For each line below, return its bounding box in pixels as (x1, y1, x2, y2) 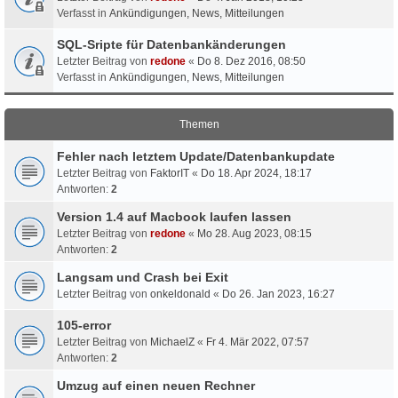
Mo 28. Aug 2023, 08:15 (197, 227, 312, 240)
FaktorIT (150, 166, 189, 179)
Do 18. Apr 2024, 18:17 (201, 166, 312, 179)
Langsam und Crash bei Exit (57, 269, 228, 284)
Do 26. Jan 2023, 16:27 (222, 287, 335, 300)
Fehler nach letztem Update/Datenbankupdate (57, 148, 335, 163)
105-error (57, 317, 111, 332)
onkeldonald (150, 287, 211, 300)
